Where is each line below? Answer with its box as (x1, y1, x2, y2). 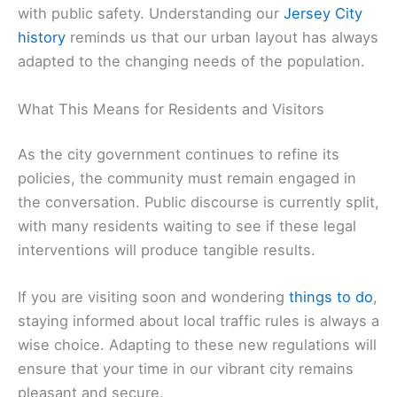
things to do (289, 288, 373, 307)
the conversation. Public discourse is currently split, (18, 193, 379, 212)
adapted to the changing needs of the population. (18, 52, 365, 71)
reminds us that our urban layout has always (66, 28, 378, 47)
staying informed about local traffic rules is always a (18, 312, 379, 331)
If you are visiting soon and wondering (18, 288, 289, 307)
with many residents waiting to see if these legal (18, 217, 356, 236)
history (18, 28, 66, 47)
